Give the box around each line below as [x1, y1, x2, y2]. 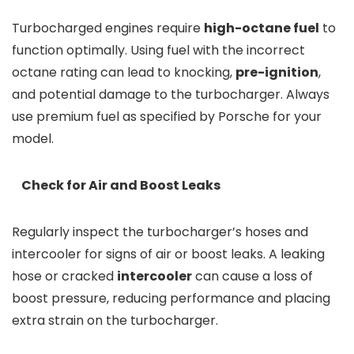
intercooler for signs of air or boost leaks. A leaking [12, 245, 325, 264]
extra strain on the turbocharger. [12, 311, 218, 330]
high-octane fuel [204, 19, 319, 38]
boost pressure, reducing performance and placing [12, 289, 330, 308]
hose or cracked [12, 267, 117, 286]
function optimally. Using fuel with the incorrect [12, 41, 305, 60]
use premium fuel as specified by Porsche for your [12, 107, 322, 126]
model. [12, 130, 54, 149]
